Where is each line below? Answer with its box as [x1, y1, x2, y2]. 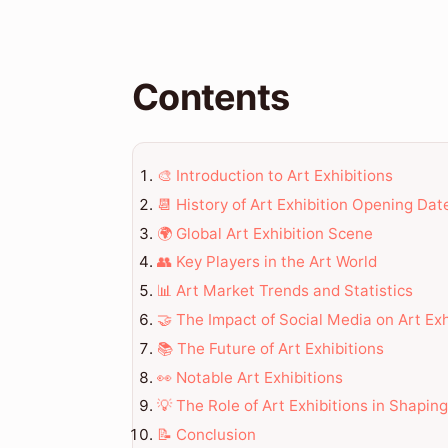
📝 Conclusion [157, 425, 256, 445]
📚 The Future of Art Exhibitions [157, 338, 384, 358]
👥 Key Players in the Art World [157, 252, 377, 272]
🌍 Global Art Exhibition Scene [157, 223, 373, 243]
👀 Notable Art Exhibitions [157, 367, 343, 387]
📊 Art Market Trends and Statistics [157, 281, 413, 301]
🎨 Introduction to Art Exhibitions [157, 165, 393, 185]
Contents [132, 75, 290, 120]
